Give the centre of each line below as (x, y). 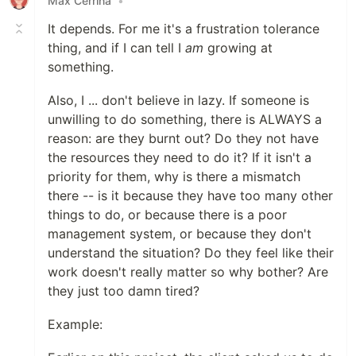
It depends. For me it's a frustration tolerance (184, 29)
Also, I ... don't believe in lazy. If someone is (178, 101)
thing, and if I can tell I (116, 48)
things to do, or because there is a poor (167, 215)
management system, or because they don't (180, 234)
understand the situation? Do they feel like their (191, 253)
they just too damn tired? (124, 291)
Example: (75, 325)
